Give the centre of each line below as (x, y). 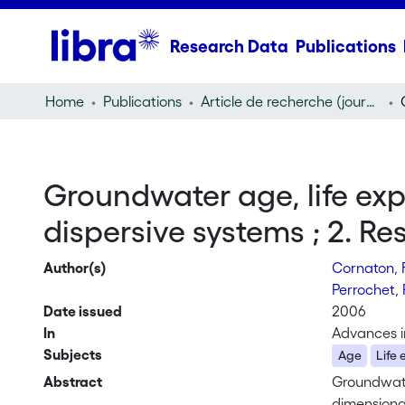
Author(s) (75, 268)
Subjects (72, 354)
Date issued (82, 311)
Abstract (72, 382)
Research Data (229, 46)
